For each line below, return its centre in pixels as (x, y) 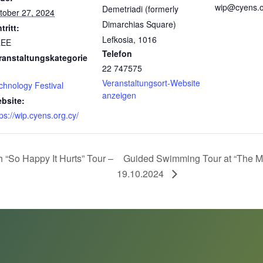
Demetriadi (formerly (140, 9)
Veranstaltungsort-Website (151, 83)
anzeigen (119, 95)
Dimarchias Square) (139, 24)
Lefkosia (118, 39)
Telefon (117, 53)
